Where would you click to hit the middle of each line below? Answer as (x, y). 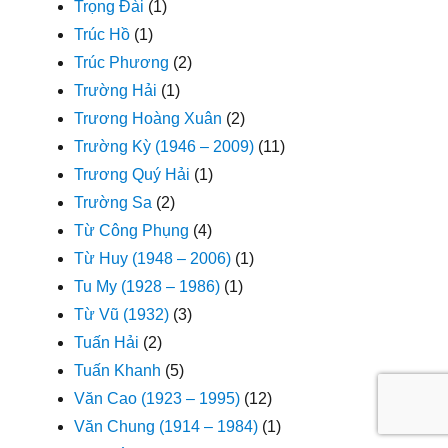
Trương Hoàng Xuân (148, 118)
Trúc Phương (122, 62)
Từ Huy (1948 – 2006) (153, 258)
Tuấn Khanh (118, 370)
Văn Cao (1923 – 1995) (157, 398)
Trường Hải (116, 90)
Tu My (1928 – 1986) (147, 286)
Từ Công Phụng (132, 230)
